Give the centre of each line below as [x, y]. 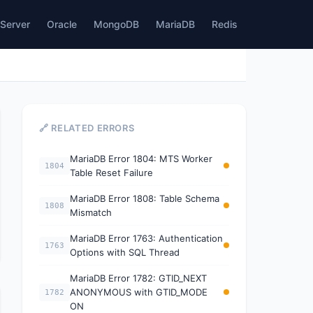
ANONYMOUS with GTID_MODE [139, 292]
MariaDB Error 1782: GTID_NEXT [138, 278]
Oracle [62, 24]
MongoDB [116, 24]
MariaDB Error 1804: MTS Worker [141, 159]
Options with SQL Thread [125, 252]
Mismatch [91, 212]
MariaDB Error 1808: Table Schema [145, 198]
